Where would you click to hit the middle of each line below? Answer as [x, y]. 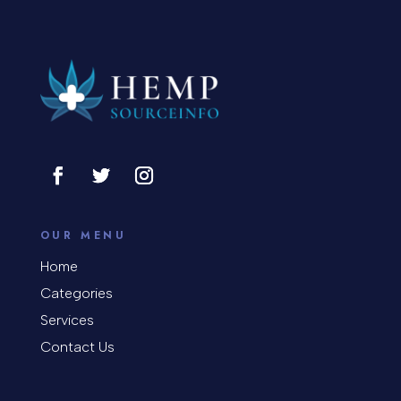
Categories [76, 294]
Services [67, 320]
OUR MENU [83, 236]
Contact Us [77, 347]
